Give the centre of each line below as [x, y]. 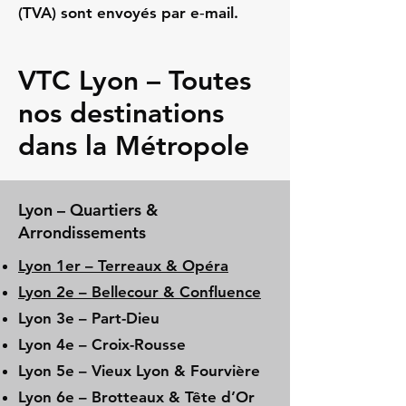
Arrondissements [82, 232]
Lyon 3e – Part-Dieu [89, 318]
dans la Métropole [134, 146]
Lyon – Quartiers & [88, 210]
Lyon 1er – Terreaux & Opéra [123, 266]
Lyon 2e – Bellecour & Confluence [140, 292]
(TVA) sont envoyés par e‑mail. [128, 13]
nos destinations [121, 113]
